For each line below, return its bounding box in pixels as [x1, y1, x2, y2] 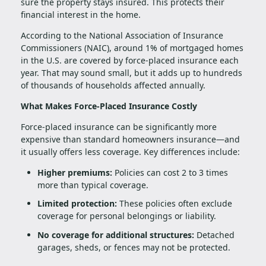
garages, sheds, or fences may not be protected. [37, 241, 230, 253]
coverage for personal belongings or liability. [37, 210, 216, 222]
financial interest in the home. [21, 8, 141, 20]
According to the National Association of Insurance [21, 29, 223, 41]
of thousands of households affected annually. [21, 79, 205, 91]
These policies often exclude [117, 198, 232, 210]
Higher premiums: [37, 166, 112, 178]
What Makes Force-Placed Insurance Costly [21, 100, 197, 112]
